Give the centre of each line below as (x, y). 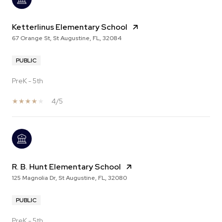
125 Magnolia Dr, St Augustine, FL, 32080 (69, 178)
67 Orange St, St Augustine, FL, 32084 (67, 38)
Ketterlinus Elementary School (70, 27)
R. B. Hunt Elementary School (66, 167)
